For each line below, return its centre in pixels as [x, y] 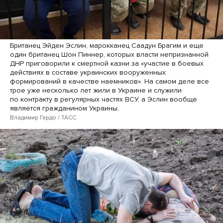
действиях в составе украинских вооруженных [88, 72]
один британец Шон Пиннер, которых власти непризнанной [109, 54]
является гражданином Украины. [64, 108]
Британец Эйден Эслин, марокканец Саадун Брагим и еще [107, 45]
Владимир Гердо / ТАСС [43, 117]
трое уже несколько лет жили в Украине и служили [96, 90]
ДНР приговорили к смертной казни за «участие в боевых [107, 63]
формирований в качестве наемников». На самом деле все [110, 81]
